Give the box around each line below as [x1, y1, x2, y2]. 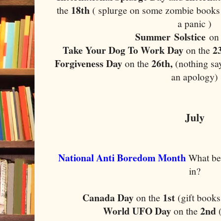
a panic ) [178, 16, 212, 30]
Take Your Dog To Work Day [63, 42, 184, 57]
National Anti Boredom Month [58, 150, 188, 165]
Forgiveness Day [55, 56, 125, 71]
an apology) [171, 70, 219, 83]
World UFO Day [103, 203, 174, 218]
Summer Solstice [135, 29, 209, 44]
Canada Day [82, 190, 137, 205]
